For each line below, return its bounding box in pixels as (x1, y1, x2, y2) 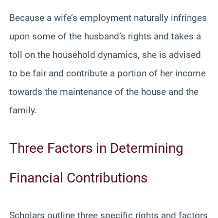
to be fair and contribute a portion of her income (9, 67, 206, 79)
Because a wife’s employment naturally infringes (9, 12, 207, 23)
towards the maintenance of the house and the (9, 86, 199, 97)
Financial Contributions (9, 169, 147, 186)
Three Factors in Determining (9, 140, 183, 156)
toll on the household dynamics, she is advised (9, 49, 201, 60)
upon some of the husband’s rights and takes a (9, 30, 201, 42)
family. (9, 104, 37, 116)
